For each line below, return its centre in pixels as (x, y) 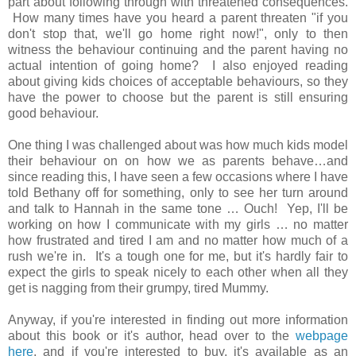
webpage (322, 335)
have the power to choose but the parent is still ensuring (178, 97)
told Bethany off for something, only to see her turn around (178, 192)
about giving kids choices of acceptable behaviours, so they (178, 81)
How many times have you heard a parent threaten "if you (178, 17)
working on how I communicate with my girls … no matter (178, 224)
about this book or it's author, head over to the (152, 335)
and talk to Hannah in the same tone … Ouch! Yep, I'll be (178, 208)
